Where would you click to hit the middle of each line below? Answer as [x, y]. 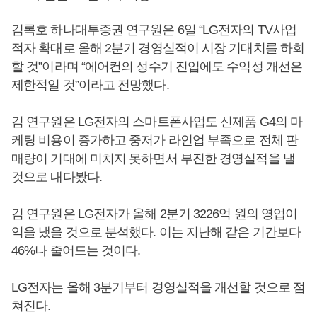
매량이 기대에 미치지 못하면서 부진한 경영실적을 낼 [153, 158]
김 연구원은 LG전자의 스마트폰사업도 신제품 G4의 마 [157, 122]
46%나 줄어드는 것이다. [76, 250]
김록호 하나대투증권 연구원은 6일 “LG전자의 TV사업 [154, 30]
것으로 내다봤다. [57, 177]
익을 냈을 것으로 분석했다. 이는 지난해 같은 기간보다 [156, 232]
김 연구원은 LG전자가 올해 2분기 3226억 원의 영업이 [155, 214]
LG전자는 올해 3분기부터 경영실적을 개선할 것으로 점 [158, 287]
